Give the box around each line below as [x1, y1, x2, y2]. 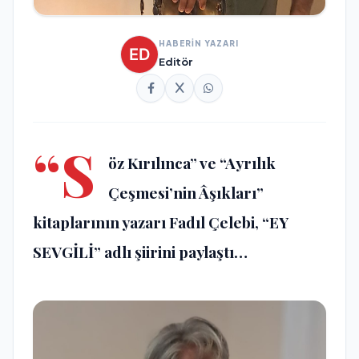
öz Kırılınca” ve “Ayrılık [108, 151, 276, 173]
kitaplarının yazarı [33, 211, 169, 232]
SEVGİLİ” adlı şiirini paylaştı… [33, 240, 248, 262]
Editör [159, 55, 192, 69]
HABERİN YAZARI [159, 38, 239, 49]
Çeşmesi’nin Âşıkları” [108, 181, 264, 203]
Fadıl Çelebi [169, 211, 255, 232]
